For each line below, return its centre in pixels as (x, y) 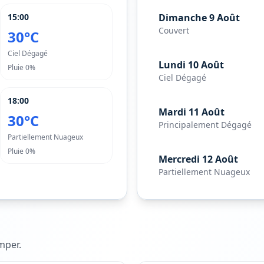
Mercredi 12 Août (198, 159)
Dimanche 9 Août (199, 18)
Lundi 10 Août (191, 65)
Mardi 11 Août (192, 112)
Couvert (174, 30)
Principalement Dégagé (205, 125)
